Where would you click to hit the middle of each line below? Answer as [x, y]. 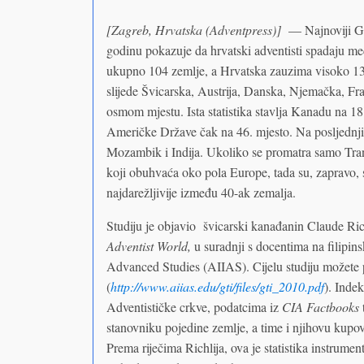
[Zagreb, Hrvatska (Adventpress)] [195, 29]
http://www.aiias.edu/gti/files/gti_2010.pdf [217, 286]
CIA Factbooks [322, 306]
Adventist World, [148, 245]
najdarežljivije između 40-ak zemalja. [201, 192]
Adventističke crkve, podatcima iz [194, 306]
